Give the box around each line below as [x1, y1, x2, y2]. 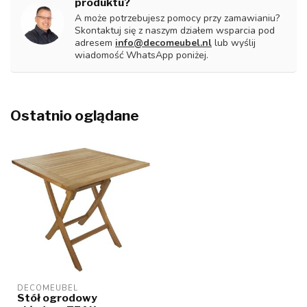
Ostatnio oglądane [10, 106, 139, 124]
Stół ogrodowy [17, 291, 97, 304]
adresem [75, 36, 115, 49]
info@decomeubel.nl [115, 36, 212, 49]
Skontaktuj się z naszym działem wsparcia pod [75, 23, 275, 37]
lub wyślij [212, 36, 256, 49]
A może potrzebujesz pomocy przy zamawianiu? [75, 11, 280, 25]
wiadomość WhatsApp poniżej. [75, 48, 208, 62]
